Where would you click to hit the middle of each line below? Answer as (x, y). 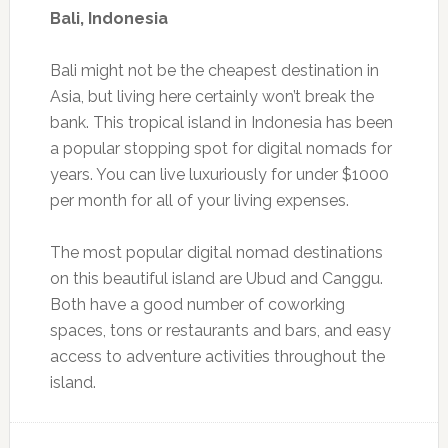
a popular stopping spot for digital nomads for (220, 148)
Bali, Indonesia (108, 18)
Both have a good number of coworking (197, 304)
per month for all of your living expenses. (199, 200)
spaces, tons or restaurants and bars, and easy (220, 330)
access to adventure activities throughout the (217, 356)
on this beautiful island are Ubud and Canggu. (216, 278)
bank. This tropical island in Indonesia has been (221, 122)
